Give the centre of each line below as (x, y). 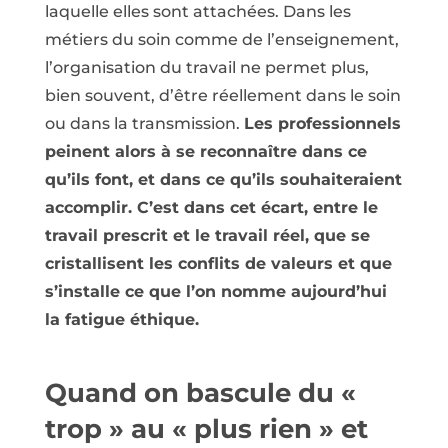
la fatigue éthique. (121, 319)
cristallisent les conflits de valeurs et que (218, 263)
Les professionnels (322, 123)
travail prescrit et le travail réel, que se (207, 235)
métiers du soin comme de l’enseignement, (221, 39)
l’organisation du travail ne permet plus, (206, 67)
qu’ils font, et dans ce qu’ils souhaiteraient (223, 179)
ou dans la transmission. (144, 123)
